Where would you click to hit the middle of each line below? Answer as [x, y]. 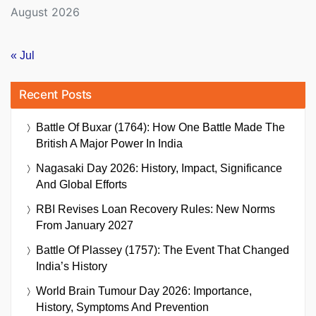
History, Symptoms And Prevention [122, 308]
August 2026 [45, 12]
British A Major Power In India [109, 144]
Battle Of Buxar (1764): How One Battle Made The [160, 128]
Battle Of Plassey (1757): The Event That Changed [163, 250]
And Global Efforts [81, 185]
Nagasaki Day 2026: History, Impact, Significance [159, 169]
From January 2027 [85, 226]
